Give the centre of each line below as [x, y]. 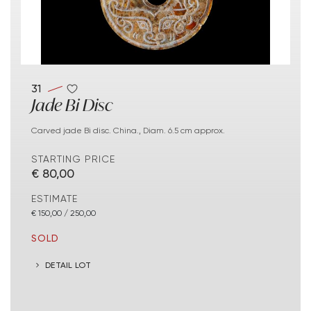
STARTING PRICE [73, 159]
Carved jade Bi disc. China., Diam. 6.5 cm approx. [131, 131]
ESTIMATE [54, 199]
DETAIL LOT [68, 264]
